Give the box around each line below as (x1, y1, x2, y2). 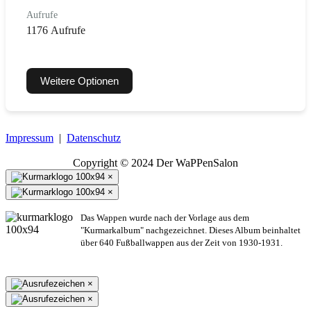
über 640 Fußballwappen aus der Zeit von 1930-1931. (81, 237, 283, 248)
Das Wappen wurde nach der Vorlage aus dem (81, 212, 249, 223)
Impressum (6, 131, 53, 144)
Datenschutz (67, 131, 121, 144)
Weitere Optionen (40, 74, 119, 87)
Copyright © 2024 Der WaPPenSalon (73, 156, 238, 169)
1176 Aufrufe (26, 24, 85, 36)
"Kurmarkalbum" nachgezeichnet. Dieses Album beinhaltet (81, 224, 301, 235)
